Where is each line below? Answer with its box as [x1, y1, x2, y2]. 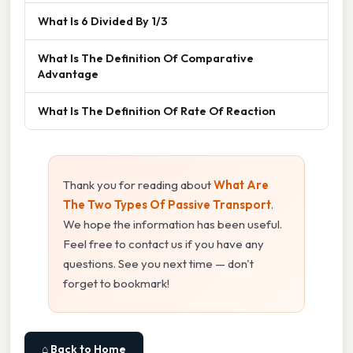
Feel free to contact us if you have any [63, 236, 264, 251]
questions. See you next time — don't [63, 255, 254, 271]
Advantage [38, 65, 98, 81]
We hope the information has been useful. [63, 216, 282, 232]
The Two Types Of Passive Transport [63, 196, 271, 212]
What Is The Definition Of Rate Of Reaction [38, 102, 276, 118]
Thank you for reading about [63, 176, 214, 192]
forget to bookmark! [63, 275, 169, 291]
